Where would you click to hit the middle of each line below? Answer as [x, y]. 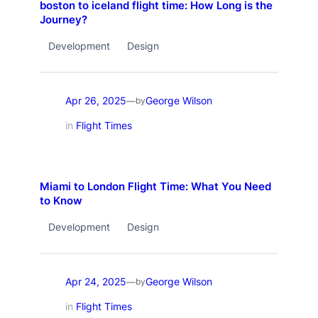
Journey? [63, 20]
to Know [61, 201]
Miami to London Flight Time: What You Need [155, 186]
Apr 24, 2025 [95, 282]
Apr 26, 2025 [95, 101]
